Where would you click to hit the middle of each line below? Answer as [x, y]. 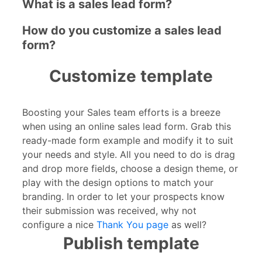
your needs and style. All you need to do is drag [129, 154]
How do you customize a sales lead [122, 30]
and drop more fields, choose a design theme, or [130, 168]
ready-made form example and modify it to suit [128, 140]
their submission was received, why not [109, 210]
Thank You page [132, 224]
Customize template [131, 76]
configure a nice [59, 224]
